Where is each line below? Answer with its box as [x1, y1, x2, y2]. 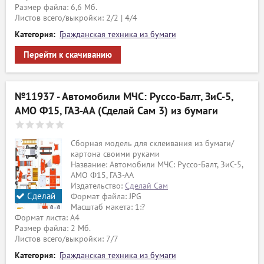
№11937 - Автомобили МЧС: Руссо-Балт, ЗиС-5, [15, 91, 233, 103]
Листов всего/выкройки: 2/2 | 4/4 [15, 13, 137, 23]
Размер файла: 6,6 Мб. [15, 2, 97, 12]
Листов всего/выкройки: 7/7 [15, 234, 118, 244]
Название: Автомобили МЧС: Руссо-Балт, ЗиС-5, [71, 160, 243, 170]
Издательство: [71, 181, 125, 191]
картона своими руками [71, 149, 160, 159]
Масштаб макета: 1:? [71, 202, 145, 212]
